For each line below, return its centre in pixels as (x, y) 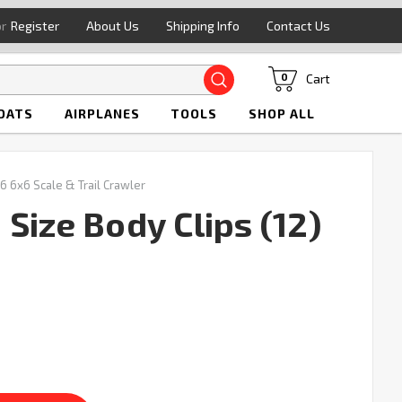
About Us (112, 26)
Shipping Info (202, 26)
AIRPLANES (102, 114)
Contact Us (298, 26)
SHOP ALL (281, 114)
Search (268, 74)
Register (35, 26)
